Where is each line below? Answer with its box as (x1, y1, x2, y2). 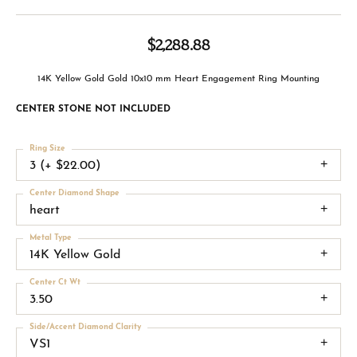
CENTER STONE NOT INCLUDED (16, 104, 171, 114)
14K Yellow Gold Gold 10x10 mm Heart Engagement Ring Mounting (37, 73, 320, 84)
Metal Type (29, 233, 72, 242)
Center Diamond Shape (29, 188, 120, 198)
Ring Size (29, 143, 65, 153)
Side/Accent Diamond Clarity (29, 322, 141, 331)
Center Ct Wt (29, 277, 80, 287)
